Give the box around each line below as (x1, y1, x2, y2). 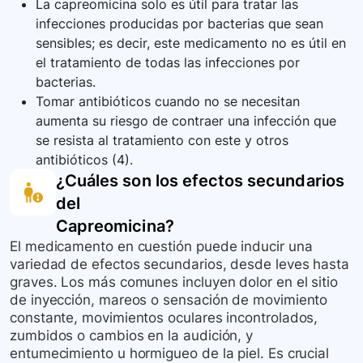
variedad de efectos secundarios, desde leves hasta (10, 256, 350, 273)
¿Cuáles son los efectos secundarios (56, 171, 344, 191)
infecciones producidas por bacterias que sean (36, 15, 323, 32)
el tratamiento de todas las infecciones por (36, 54, 300, 71)
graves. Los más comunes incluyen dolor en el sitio (10, 274, 339, 291)
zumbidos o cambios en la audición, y (10, 327, 254, 344)
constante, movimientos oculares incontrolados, (10, 310, 318, 327)
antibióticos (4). (36, 152, 133, 169)
